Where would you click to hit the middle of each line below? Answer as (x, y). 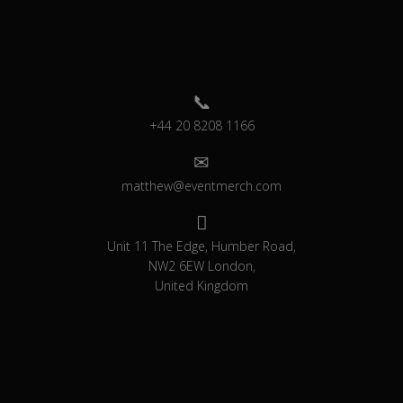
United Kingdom (201, 286)
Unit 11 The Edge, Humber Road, (201, 246)
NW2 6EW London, (201, 266)
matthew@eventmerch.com (201, 186)
